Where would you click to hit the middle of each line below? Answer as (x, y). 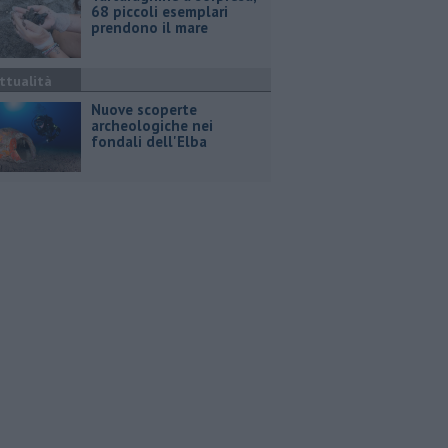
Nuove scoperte (144, 109)
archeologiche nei (152, 125)
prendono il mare (149, 27)
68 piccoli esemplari (159, 11)
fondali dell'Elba (149, 141)
